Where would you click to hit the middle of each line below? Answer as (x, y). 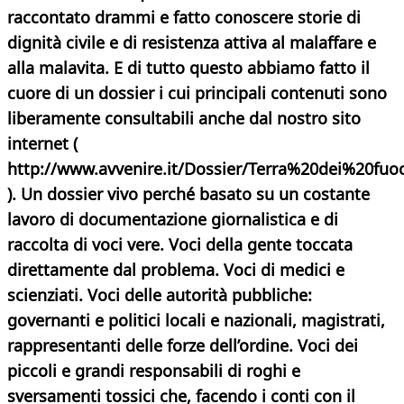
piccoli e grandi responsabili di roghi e (154, 371)
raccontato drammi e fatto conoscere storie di (184, 18)
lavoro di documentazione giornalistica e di (173, 220)
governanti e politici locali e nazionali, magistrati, (196, 321)
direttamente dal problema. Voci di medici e (176, 270)
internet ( (42, 144)
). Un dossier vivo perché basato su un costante (188, 194)
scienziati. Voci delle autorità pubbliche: (160, 295)
